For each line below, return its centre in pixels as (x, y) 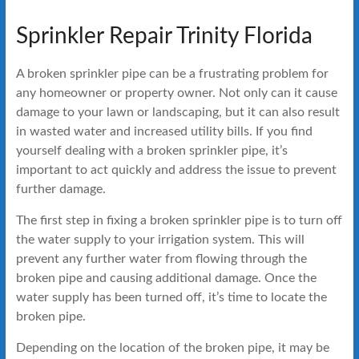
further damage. (61, 189)
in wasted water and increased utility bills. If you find (164, 131)
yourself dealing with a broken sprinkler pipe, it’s (151, 150)
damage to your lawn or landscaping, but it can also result (177, 112)
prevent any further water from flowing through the (161, 258)
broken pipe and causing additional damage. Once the (166, 278)
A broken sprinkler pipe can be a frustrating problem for (172, 73)
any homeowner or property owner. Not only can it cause (176, 93)
